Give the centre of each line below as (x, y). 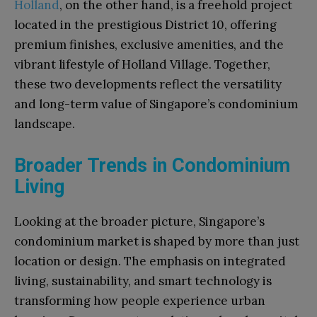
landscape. (45, 123)
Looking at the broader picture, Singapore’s (139, 221)
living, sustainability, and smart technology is (143, 281)
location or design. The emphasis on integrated (150, 261)
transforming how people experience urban (140, 300)
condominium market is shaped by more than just (157, 241)
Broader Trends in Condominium (152, 165)
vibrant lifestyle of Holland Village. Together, (142, 64)
